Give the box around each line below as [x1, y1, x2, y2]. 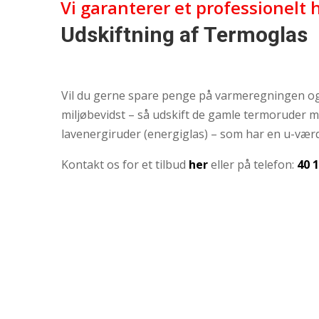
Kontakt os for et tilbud [61, 156, 189, 172]
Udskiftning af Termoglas [60, 21, 308, 47]
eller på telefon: [210, 156, 297, 172]
